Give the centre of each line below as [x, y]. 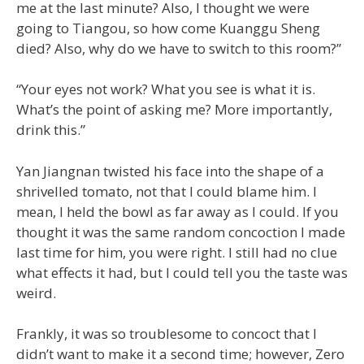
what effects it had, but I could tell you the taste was [182, 272]
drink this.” [51, 130]
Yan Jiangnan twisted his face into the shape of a [170, 171]
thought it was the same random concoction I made [181, 232]
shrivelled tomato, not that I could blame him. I [167, 191]
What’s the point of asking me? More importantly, [174, 110]
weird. [36, 292]
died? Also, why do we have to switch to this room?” [179, 48]
